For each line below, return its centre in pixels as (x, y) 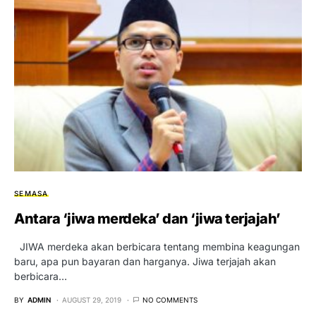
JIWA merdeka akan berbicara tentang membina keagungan (157, 246)
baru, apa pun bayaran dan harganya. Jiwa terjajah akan (145, 261)
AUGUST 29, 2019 (92, 299)
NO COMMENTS (170, 299)
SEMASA (31, 193)
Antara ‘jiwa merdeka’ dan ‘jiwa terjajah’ (147, 218)
